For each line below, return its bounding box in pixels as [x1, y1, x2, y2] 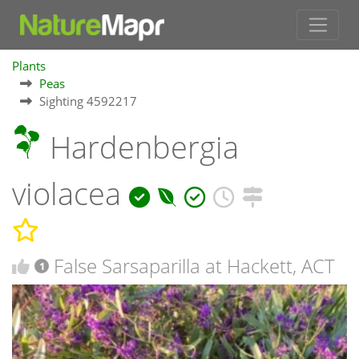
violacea [12, 173, 129, 215]
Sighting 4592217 [39, 93, 137, 110]
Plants [12, 58, 46, 75]
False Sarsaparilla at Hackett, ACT [54, 252, 336, 279]
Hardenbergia [42, 127, 239, 168]
